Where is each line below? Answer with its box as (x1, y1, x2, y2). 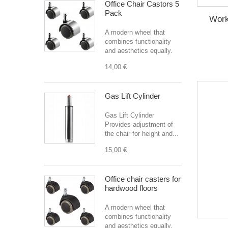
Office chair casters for (105, 175, 181, 183)
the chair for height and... (105, 130, 179, 137)
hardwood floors (105, 184, 158, 192)
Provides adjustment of (105, 121, 173, 128)
